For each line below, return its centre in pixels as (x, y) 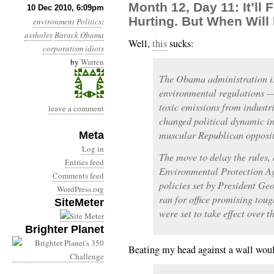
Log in (93, 149)
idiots (94, 48)
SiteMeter (79, 202)
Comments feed (78, 176)
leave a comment (76, 108)
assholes (39, 35)
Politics (89, 21)
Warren (92, 62)
